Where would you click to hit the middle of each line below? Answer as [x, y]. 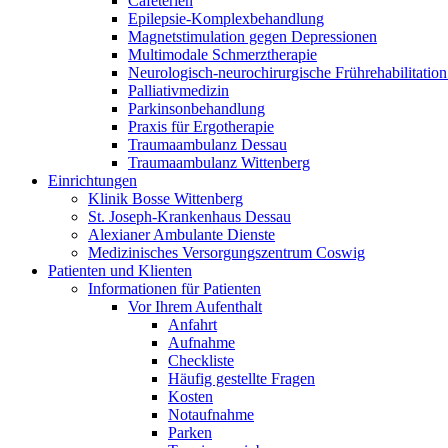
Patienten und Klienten [120, 270]
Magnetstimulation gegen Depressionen [252, 36]
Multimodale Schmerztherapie [222, 54]
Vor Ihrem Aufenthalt [195, 306]
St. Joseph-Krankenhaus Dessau [189, 216]
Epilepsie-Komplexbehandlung [226, 18]
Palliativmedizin [178, 90]
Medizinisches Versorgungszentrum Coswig [226, 252]
